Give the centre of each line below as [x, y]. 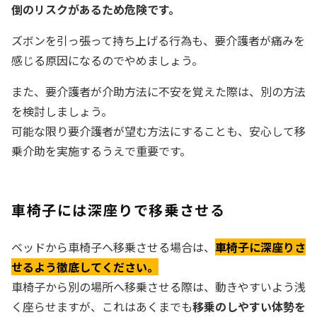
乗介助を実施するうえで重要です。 [101, 150]
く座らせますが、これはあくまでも [102, 306]
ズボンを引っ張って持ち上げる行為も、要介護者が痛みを [158, 40]
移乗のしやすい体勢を [249, 306]
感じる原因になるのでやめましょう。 [107, 60]
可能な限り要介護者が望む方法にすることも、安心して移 [158, 131]
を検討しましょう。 [62, 111]
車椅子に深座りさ [260, 247]
